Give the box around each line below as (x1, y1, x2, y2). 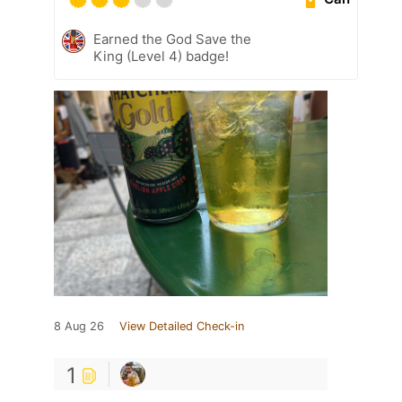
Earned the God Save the (93, 30, 251, 48)
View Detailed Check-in (119, 319, 244, 333)
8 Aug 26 (54, 319, 104, 333)
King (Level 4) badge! (93, 47, 229, 65)
